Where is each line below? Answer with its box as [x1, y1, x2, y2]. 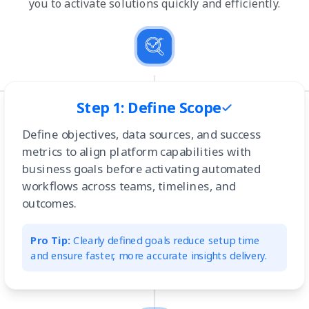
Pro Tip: [30, 233, 71, 248]
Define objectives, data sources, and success [21, 126, 261, 142]
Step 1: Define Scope [76, 97, 221, 118]
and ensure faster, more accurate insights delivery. [30, 248, 267, 263]
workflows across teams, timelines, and [21, 178, 236, 195]
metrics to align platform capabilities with [21, 143, 252, 160]
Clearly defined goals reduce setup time [70, 233, 260, 248]
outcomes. [21, 195, 77, 212]
